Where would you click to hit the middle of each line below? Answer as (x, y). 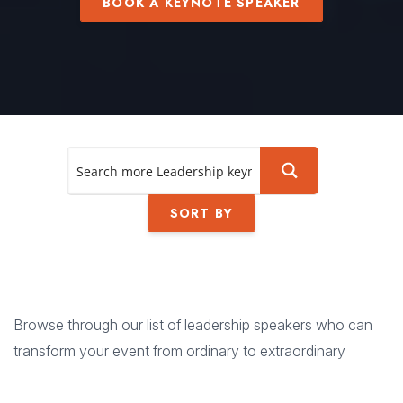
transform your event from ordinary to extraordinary (179, 351)
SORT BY (201, 213)
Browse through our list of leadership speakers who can (193, 325)
